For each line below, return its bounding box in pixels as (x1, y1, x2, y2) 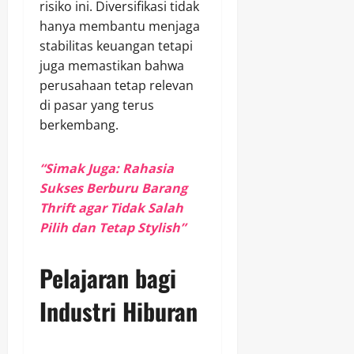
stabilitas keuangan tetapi (40, 37, 193, 55)
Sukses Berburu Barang (40, 179, 187, 198)
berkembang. (40, 116, 119, 134)
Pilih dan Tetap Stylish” (40, 219, 186, 237)
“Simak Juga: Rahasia (40, 160, 174, 178)
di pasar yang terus (40, 96, 154, 115)
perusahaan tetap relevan (40, 77, 194, 95)
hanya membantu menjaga (40, 17, 200, 36)
